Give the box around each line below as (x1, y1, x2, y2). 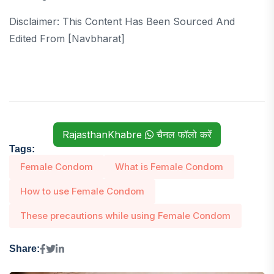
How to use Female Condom (20, 185, 144, 197)
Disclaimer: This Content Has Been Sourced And (9, 15, 235, 28)
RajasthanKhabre (62, 128, 145, 141)
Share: (9, 243, 40, 254)
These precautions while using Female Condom (20, 209, 231, 221)
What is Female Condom (115, 160, 223, 172)
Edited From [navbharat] (9, 32, 125, 45)
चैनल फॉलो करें (154, 128, 212, 141)
